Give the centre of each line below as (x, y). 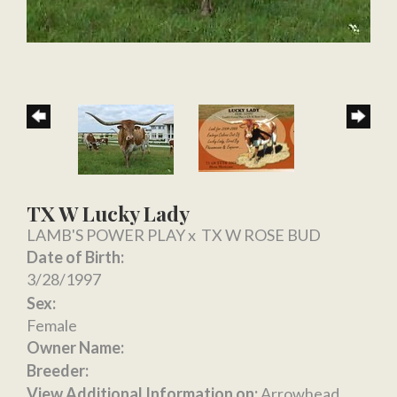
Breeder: (58, 370)
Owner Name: (75, 347)
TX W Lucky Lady (108, 213)
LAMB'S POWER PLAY (106, 235)
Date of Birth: (75, 257)
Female (52, 325)
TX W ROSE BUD (261, 235)
